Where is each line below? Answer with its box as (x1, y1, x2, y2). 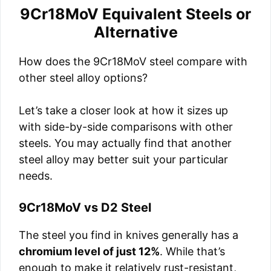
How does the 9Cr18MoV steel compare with (19, 55, 247, 68)
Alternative (93, 23, 178, 42)
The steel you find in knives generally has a (19, 229, 238, 242)
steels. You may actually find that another (19, 137, 232, 150)
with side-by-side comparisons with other (19, 120, 233, 134)
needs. (19, 169, 53, 183)
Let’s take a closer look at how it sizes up (19, 104, 228, 117)
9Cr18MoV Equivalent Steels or (20, 5, 251, 24)
